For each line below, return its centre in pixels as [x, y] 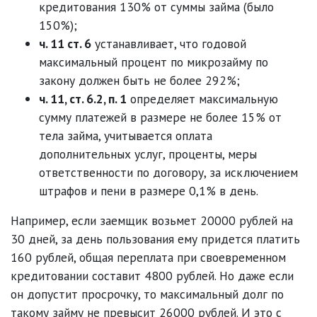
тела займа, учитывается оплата [126, 135]
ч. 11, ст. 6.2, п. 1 [83, 98]
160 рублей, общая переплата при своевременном [148, 257]
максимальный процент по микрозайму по [154, 62]
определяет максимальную [202, 98]
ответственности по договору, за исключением [168, 172]
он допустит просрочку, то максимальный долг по [147, 294]
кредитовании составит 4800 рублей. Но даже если [152, 275]
